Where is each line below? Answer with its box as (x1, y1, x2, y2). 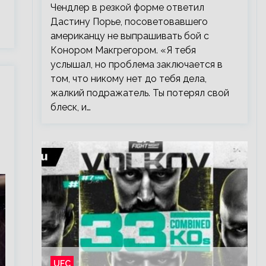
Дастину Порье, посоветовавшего (50, 16, 208, 27)
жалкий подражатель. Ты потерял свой (50, 87, 229, 99)
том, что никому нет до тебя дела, (50, 73, 207, 84)
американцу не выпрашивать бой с (50, 30, 209, 42)
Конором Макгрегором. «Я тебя (50, 45, 196, 56)
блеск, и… (50, 102, 91, 113)
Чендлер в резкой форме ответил (50, 2, 204, 13)
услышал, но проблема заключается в (50, 59, 223, 70)
